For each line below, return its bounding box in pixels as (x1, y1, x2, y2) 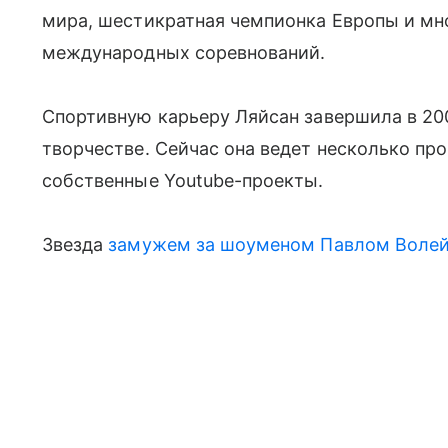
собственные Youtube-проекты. (42, 169, 329, 191)
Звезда (42, 233, 109, 255)
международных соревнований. (42, 41, 331, 63)
